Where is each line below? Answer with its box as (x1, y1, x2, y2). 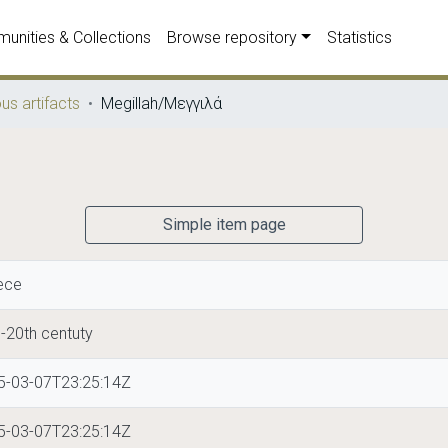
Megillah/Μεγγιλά (101, 94, 222, 113)
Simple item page (162, 215, 286, 234)
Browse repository (167, 28, 298, 47)
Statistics (326, 28, 392, 47)
